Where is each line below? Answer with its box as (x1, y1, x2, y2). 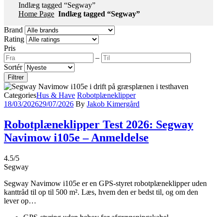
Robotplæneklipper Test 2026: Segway (4, 118, 193, 131)
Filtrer (8, 74, 24, 81)
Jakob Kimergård (87, 100, 139, 108)
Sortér (4, 63, 22, 71)
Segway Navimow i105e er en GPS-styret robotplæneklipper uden (4, 179, 207, 187)
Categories (4, 91, 36, 99)
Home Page (18, 10, 54, 18)
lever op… (4, 196, 36, 205)
